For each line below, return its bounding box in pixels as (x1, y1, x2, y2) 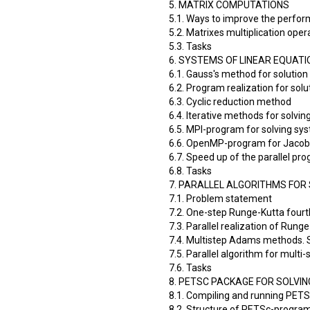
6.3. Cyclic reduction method (169, 95, 291, 107)
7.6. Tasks (169, 262, 212, 273)
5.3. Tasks (169, 40, 212, 52)
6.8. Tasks (169, 165, 212, 176)
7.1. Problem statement (169, 192, 272, 204)
